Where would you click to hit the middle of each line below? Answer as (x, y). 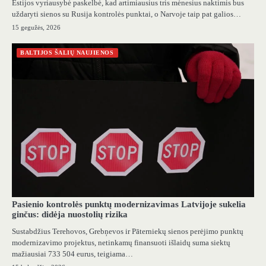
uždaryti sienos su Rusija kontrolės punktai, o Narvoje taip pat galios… (126, 14)
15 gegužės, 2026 (36, 27)
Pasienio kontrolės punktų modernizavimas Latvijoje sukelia (129, 204)
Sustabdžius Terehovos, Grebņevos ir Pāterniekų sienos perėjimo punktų (128, 231)
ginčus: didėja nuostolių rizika (70, 214)
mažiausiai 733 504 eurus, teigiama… (72, 254)
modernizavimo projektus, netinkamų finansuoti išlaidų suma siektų (121, 242)
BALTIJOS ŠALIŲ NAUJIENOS (67, 52)
